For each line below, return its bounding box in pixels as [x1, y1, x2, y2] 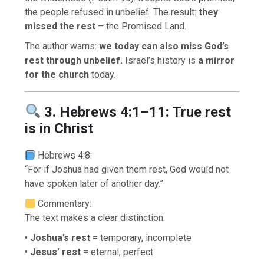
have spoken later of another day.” [25, 177, 164, 189]
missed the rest [25, 21, 96, 32]
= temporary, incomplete [90, 232, 192, 243]
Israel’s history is [123, 55, 199, 67]
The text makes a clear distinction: [25, 212, 166, 223]
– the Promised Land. [95, 21, 187, 32]
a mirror [198, 55, 235, 67]
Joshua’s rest [30, 232, 91, 243]
